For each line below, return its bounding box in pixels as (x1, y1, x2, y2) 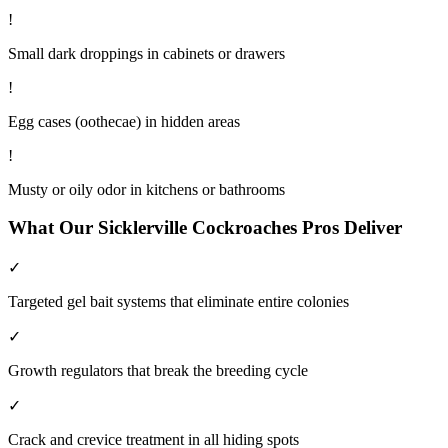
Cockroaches (192, 217, 297, 239)
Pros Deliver (297, 217, 402, 239)
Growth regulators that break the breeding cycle (8, 361, 308, 379)
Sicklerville (98, 217, 187, 239)
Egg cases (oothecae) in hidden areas (8, 112, 240, 130)
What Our (8, 217, 98, 239)
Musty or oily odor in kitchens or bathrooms (8, 180, 285, 198)
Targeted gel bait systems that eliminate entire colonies (8, 292, 349, 310)
